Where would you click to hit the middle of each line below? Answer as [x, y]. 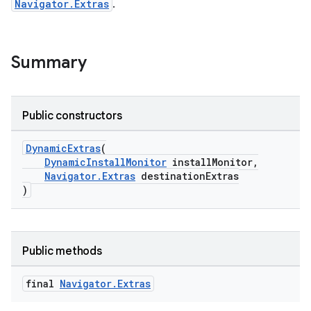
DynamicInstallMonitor [106, 162]
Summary [49, 62]
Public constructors [72, 116]
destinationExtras [187, 176]
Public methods [62, 251]
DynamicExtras [63, 148]
